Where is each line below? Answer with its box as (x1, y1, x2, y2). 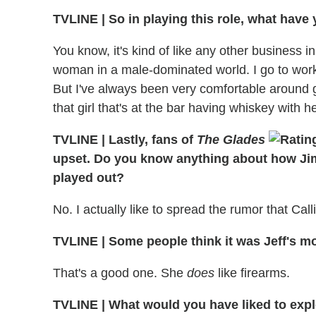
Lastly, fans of (105, 133, 197, 147)
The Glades (197, 133, 265, 147)
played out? (53, 171, 124, 185)
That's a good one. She (53, 266, 187, 280)
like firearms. (214, 266, 290, 280)
